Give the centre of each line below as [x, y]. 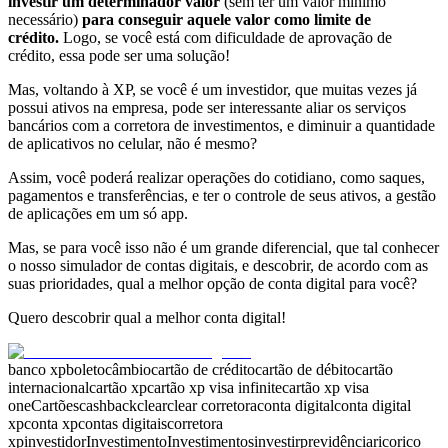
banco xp [37, 370]
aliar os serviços [354, 108]
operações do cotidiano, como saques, [306, 178]
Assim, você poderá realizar [97, 178]
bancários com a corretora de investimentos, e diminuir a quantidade [221, 126]
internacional [48, 388]
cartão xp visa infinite [214, 388]
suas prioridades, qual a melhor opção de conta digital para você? [212, 284]
